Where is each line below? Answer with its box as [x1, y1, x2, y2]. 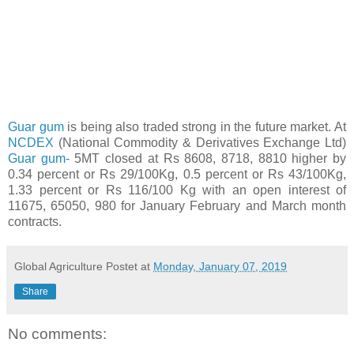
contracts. [8, 214, 62, 228]
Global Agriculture [14, 259, 103, 273]
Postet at [106, 259, 153, 273]
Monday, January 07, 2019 [153, 259, 287, 273]
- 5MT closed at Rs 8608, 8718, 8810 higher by [65, 151, 347, 165]
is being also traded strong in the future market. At [63, 119, 347, 134]
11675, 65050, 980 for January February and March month [8, 198, 346, 213]
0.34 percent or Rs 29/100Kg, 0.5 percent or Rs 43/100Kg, [8, 167, 346, 181]
